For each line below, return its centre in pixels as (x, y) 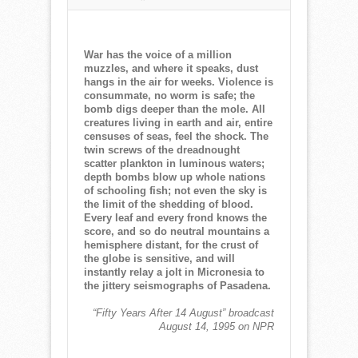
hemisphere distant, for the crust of (171, 245)
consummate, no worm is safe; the (169, 95)
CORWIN (165, 20)
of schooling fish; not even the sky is (175, 190)
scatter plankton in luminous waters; (174, 163)
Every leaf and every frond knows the (175, 217)
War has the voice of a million (158, 54)
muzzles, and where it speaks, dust (171, 68)
